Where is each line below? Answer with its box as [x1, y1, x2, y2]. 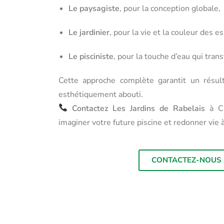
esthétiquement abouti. [58, 88, 143, 100]
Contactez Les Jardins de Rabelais [72, 102, 205, 114]
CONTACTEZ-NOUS [151, 154, 221, 165]
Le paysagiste [68, 2, 119, 14]
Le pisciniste [68, 50, 113, 62]
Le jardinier [68, 26, 109, 38]
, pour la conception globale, [119, 2, 220, 14]
